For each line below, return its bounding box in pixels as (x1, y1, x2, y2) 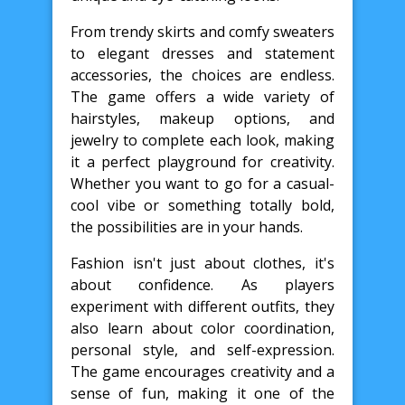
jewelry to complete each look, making (71, 129, 334, 150)
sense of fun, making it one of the (71, 382, 334, 403)
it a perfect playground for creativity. (71, 151, 334, 172)
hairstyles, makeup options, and (71, 108, 334, 128)
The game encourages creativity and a (71, 361, 334, 381)
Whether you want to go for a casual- (71, 173, 334, 193)
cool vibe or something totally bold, (71, 194, 334, 215)
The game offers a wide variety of (71, 86, 334, 107)
